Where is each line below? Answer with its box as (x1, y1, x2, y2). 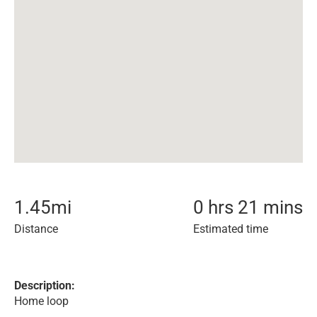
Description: (14, 279, 75, 292)
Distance (14, 222, 58, 236)
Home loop (14, 294, 69, 308)
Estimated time (193, 222, 268, 236)
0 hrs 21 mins (193, 197, 303, 218)
